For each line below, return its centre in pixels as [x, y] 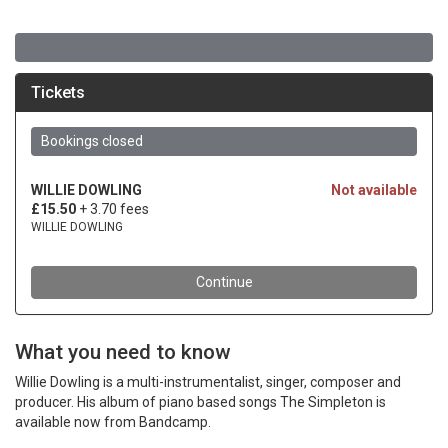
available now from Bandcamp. [113, 422]
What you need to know [122, 352]
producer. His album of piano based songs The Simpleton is [200, 402]
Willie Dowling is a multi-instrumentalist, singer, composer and [208, 382]
